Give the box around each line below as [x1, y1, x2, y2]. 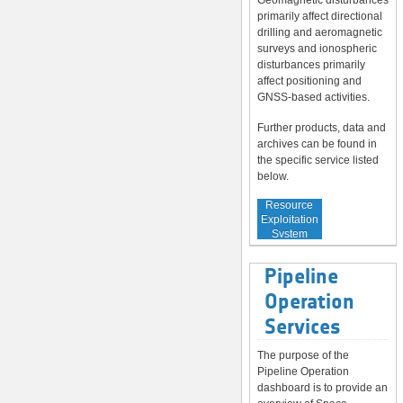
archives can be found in [257, 138, 377, 151]
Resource [265, 198, 314, 211]
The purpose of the [257, 348, 349, 362]
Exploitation [260, 212, 318, 226]
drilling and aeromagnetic [257, 26, 382, 40]
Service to [264, 184, 314, 197]
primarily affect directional [257, 10, 382, 23]
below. [257, 170, 289, 184]
